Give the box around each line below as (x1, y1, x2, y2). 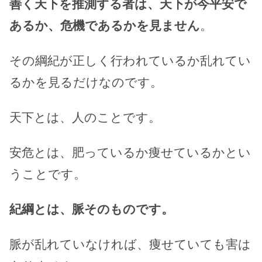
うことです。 (9, 167, 86, 181)
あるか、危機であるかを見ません (9, 19, 200, 32)
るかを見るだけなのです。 (9, 75, 163, 89)
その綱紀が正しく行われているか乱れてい (9, 54, 251, 68)
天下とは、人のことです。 (9, 111, 161, 125)
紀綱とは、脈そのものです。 (9, 202, 174, 216)
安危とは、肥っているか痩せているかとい (9, 146, 251, 160)
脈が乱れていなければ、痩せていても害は (9, 237, 251, 251)
